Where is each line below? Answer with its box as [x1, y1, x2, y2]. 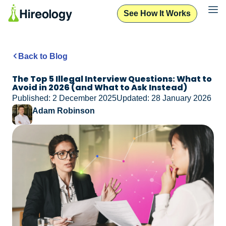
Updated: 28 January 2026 [117, 93, 211, 102]
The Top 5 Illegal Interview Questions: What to [12, 73, 212, 85]
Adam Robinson [32, 106, 95, 115]
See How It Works [124, 9, 191, 18]
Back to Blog [18, 51, 68, 61]
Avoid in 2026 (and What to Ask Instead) [12, 81, 187, 93]
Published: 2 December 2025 [12, 93, 117, 102]
